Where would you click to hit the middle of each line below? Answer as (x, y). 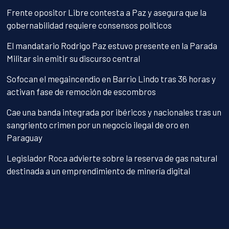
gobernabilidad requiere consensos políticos (89, 25)
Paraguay (25, 138)
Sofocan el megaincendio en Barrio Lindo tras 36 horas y (111, 79)
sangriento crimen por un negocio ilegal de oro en (98, 125)
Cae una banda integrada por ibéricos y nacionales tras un (114, 112)
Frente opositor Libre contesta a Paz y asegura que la (107, 13)
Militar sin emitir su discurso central (74, 59)
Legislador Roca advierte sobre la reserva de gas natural (112, 158)
